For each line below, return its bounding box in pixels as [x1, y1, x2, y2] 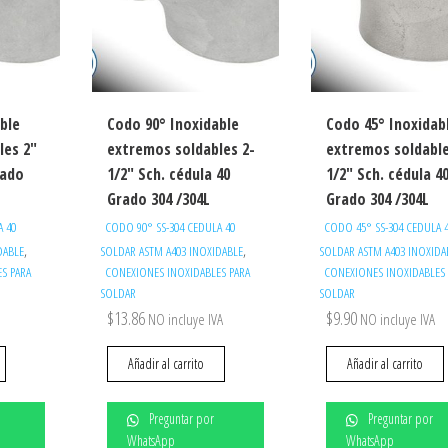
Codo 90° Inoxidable [107, 113, 240, 136]
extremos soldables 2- [107, 138, 256, 161]
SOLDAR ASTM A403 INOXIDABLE [100, 242, 244, 261]
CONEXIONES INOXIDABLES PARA [105, 263, 251, 282]
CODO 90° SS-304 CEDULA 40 [105, 218, 236, 237]
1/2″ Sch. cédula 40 [107, 163, 231, 186]
